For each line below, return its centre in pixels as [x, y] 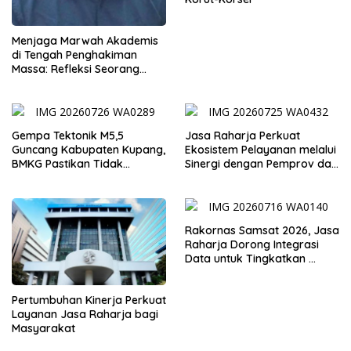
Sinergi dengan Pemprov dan [261, 163]
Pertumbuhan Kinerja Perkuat [89, 300]
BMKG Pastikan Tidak [67, 163]
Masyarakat [43, 328]
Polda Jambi [218, 177]
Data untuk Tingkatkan [247, 258]
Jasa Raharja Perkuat [242, 135]
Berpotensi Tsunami [63, 177]
